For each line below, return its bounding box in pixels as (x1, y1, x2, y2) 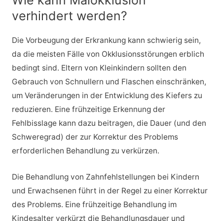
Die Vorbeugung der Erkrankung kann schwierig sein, (11, 36, 201, 45)
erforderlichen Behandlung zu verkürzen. (11, 146, 159, 156)
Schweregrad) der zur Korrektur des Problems (11, 132, 178, 142)
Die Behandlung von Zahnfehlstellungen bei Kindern (11, 172, 199, 182)
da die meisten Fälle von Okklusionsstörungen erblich (11, 49, 204, 59)
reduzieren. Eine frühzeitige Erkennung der (11, 105, 165, 114)
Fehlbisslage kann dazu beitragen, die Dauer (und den (11, 118, 206, 128)
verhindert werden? (11, 8, 127, 24)
